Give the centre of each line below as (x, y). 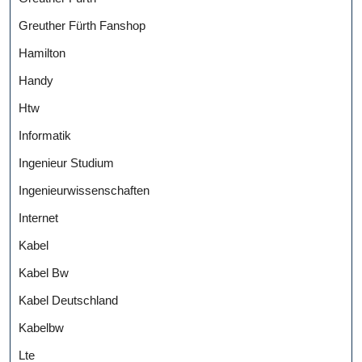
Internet (38, 218)
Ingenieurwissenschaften (84, 191)
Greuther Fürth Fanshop (82, 26)
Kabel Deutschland (68, 301)
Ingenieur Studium (66, 163)
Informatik (45, 136)
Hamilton (42, 53)
